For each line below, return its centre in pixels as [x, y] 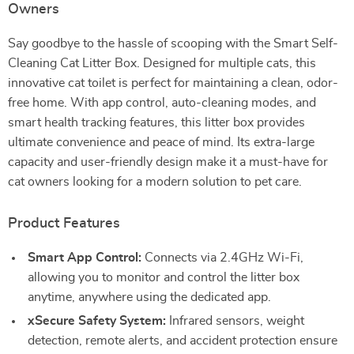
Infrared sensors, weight [235, 321]
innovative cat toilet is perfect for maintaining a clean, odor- [173, 83]
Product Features [64, 224]
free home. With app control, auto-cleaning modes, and [162, 103]
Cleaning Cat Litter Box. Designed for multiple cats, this [162, 63]
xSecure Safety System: [97, 321]
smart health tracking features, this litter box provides [156, 122]
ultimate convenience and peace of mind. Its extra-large [161, 142]
